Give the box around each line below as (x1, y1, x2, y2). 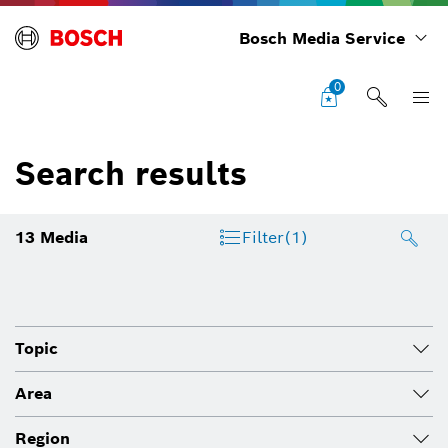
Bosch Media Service (239, 28, 405, 49)
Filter (241, 227, 284, 249)
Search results (15, 153, 247, 194)
